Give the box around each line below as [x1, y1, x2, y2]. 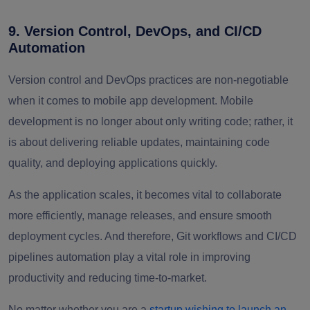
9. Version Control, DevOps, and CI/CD [8, 24, 262, 39]
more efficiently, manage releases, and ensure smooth [8, 210, 272, 222]
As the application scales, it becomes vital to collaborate [8, 189, 282, 201]
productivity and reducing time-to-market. [8, 272, 207, 284]
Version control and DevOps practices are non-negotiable [8, 74, 289, 86]
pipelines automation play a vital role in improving [8, 251, 250, 264]
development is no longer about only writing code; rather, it [8, 116, 293, 128]
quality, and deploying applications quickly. [8, 157, 217, 170]
